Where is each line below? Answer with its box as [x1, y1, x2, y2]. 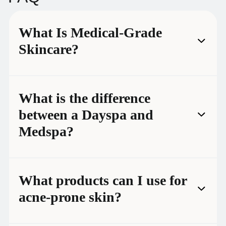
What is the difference [19, 90, 150, 106]
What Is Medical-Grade [19, 24, 162, 40]
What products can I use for [19, 172, 187, 188]
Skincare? [19, 41, 79, 57]
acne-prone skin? [19, 189, 122, 205]
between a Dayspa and [19, 106, 153, 123]
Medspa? [19, 123, 74, 139]
